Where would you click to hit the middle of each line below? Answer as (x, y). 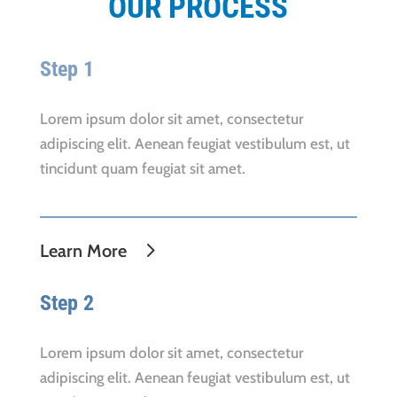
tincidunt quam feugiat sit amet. (142, 168)
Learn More (83, 251)
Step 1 (69, 69)
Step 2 (66, 303)
